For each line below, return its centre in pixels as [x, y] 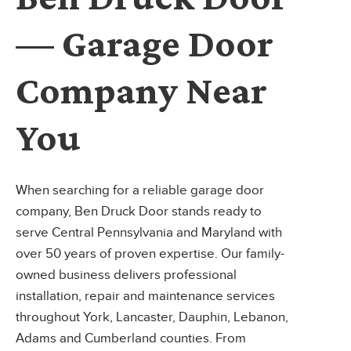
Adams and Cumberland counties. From [131, 338]
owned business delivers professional [126, 275]
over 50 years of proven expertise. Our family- [150, 254]
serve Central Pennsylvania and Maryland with [149, 233]
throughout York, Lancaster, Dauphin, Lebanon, [152, 317]
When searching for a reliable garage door [140, 190]
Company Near [141, 90]
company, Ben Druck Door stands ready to [139, 212]
